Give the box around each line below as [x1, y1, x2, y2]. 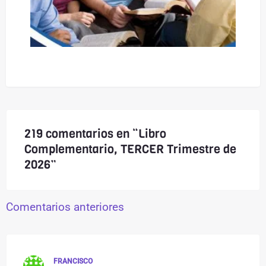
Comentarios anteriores [6, 199, 125, 214]
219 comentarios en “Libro [24, 126, 166, 142]
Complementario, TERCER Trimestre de [24, 141, 236, 158]
